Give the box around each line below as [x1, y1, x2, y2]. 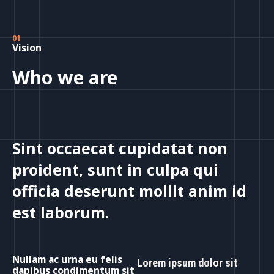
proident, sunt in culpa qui [12, 159, 218, 180]
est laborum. [12, 202, 109, 223]
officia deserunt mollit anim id [12, 180, 246, 201]
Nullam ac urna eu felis [12, 253, 122, 266]
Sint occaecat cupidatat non [12, 138, 228, 158]
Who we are [12, 65, 117, 90]
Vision [12, 41, 42, 54]
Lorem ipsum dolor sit [137, 256, 238, 269]
